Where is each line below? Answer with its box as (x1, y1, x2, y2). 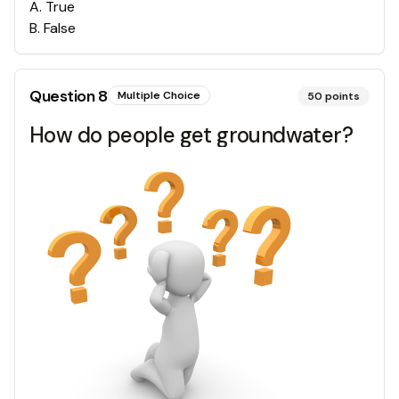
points (325, 88, 360, 103)
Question (29, 85, 98, 107)
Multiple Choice (117, 87, 200, 102)
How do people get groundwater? (29, 120, 353, 149)
